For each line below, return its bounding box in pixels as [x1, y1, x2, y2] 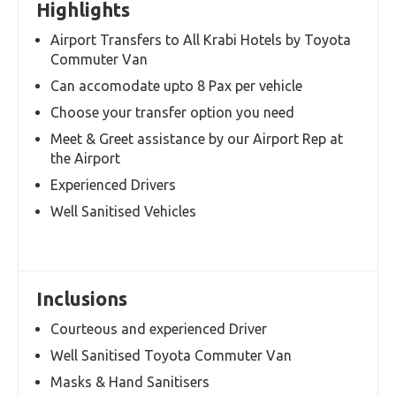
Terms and [283, 207, 353, 223]
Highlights [36, 269, 130, 291]
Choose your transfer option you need [50, 375, 294, 391]
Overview [49, 207, 108, 223]
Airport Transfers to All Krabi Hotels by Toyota [50, 302, 351, 318]
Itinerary [171, 207, 225, 223]
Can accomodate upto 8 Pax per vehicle [50, 348, 302, 364]
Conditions [282, 226, 354, 242]
